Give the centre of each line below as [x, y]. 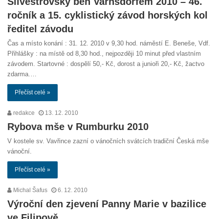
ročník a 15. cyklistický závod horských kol [108, 15]
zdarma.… [22, 74]
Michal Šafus [30, 190]
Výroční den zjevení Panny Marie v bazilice [107, 204]
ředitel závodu [40, 29]
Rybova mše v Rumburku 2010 [78, 127]
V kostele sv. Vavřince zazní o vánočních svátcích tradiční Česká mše [108, 141]
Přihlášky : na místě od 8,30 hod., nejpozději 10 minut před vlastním [104, 54]
